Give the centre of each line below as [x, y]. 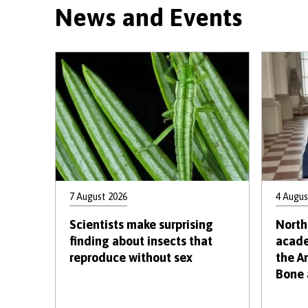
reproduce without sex [131, 257]
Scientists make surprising [141, 224]
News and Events [148, 17]
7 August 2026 [98, 197]
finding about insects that [141, 241]
